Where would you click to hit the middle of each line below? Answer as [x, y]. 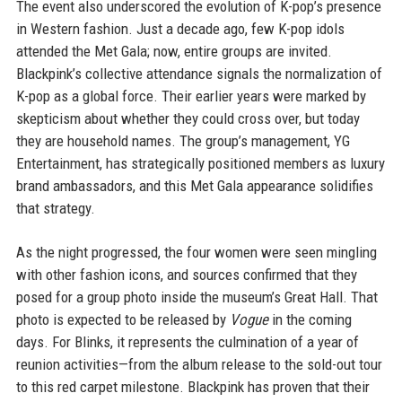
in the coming [310, 319]
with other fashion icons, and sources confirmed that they [186, 275]
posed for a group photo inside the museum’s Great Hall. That [197, 297]
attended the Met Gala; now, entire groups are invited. [174, 51]
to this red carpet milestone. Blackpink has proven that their [192, 387]
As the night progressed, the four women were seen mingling [196, 252]
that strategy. [55, 208]
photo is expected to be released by [122, 319]
